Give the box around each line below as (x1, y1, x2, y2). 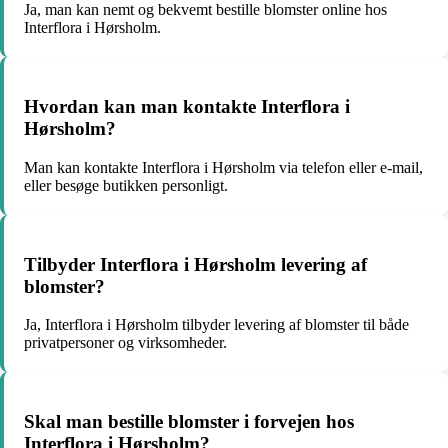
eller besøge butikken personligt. (24, 176, 228, 194)
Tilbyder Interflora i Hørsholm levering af (24, 253, 367, 275)
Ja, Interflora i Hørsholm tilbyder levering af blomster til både (24, 316, 409, 334)
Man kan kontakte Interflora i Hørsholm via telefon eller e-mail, (24, 158, 423, 176)
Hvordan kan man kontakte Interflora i (24, 96, 350, 118)
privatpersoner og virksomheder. (24, 334, 227, 352)
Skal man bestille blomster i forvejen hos (24, 410, 354, 432)
